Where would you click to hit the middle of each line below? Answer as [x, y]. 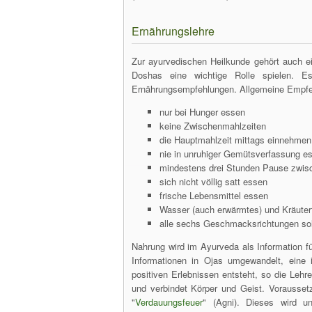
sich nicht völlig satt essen [213, 181]
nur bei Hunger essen [202, 112]
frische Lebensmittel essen [214, 195]
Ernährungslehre [173, 31]
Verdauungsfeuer [169, 302]
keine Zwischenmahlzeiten [213, 126]
